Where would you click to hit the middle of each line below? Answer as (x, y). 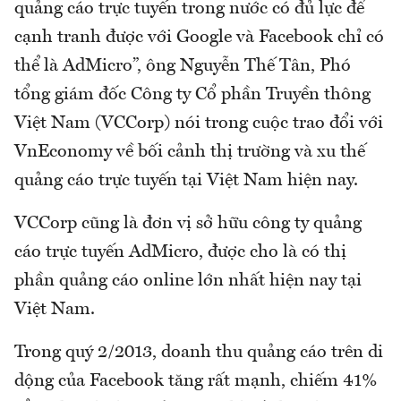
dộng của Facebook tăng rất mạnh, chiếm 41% (196, 381)
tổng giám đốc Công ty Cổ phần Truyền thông (192, 94)
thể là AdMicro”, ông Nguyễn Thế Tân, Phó (183, 66)
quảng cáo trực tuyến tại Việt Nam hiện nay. (186, 180)
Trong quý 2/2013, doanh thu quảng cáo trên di (199, 352)
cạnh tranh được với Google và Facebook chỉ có (199, 37)
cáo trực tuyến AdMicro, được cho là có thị (180, 252)
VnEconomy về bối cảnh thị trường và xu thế (190, 152)
